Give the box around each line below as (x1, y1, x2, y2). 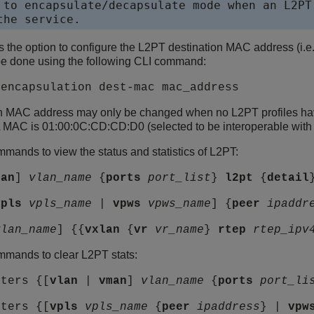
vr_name (155, 224, 204, 237)
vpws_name (148, 198, 211, 211)
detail (267, 172, 309, 185)
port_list (148, 172, 211, 185)
